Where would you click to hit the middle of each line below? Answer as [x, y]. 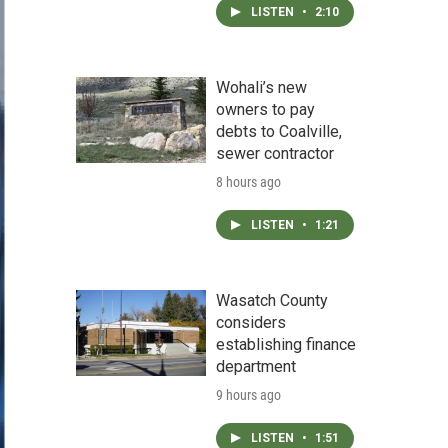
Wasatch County [272, 300]
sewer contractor [275, 153]
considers [251, 322]
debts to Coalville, [279, 131]
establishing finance [286, 344]
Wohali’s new [261, 87]
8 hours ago [248, 182]
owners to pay [265, 109]
